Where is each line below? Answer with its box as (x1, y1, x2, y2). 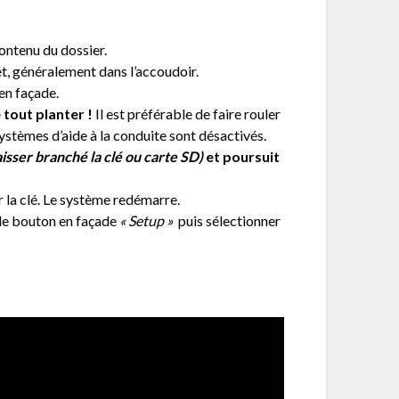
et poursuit (203, 147, 281, 165)
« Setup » (119, 211, 179, 229)
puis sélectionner (178, 211, 281, 229)
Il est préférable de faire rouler (93, 104, 281, 122)
